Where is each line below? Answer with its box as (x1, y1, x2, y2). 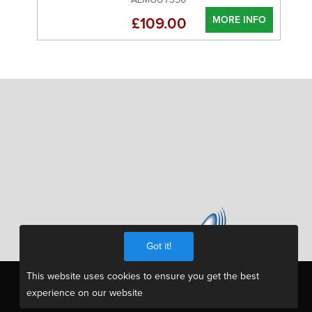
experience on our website (26, 287, 143, 299)
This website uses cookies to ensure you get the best (26, 270, 259, 282)
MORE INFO (212, 14, 266, 26)
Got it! (146, 240, 171, 252)
